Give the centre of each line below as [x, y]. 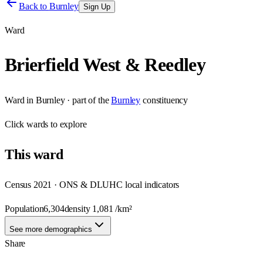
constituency [165, 100]
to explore [68, 124]
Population [24, 208]
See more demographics [51, 229]
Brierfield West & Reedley [105, 65]
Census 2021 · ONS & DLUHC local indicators [92, 184]
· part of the [87, 100]
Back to [34, 6]
